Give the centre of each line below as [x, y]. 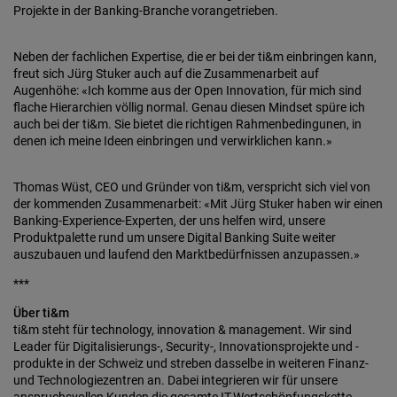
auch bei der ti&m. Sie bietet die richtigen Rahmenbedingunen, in [187, 124]
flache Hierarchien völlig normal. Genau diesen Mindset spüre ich [189, 107]
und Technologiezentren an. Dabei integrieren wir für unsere [175, 380]
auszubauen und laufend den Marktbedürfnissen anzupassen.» [187, 254]
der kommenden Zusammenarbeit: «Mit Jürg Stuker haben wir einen [198, 204]
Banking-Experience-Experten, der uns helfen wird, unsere [169, 221]
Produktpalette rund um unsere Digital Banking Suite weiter [175, 237]
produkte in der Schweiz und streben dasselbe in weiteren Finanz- [191, 363]
